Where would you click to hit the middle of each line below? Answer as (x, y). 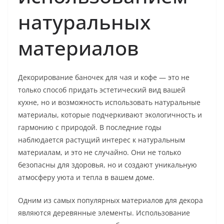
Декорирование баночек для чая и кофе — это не (104, 77)
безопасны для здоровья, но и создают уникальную (107, 165)
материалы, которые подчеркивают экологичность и (110, 115)
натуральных (84, 22)
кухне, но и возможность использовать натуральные (109, 102)
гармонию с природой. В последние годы (90, 127)
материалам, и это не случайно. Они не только (99, 152)
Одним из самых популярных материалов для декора (110, 200)
